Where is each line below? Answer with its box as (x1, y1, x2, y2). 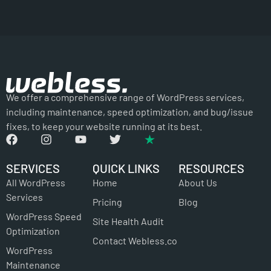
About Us (178, 177, 218, 189)
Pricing (92, 196, 122, 208)
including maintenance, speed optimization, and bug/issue (6, 106, 253, 118)
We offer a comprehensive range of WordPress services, (6, 91, 244, 103)
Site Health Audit (92, 215, 164, 227)
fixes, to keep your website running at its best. (6, 120, 202, 132)
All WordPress (6, 177, 65, 189)
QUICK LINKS (92, 161, 160, 176)
